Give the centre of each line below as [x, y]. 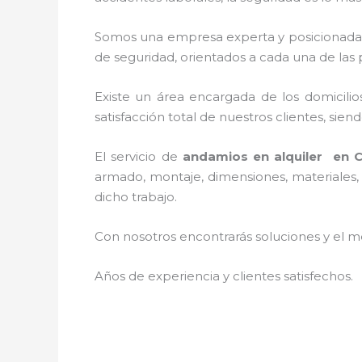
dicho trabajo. [136, 197]
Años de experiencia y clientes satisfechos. [224, 276]
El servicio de [139, 156]
